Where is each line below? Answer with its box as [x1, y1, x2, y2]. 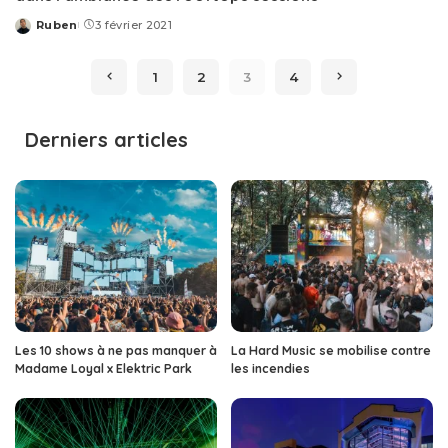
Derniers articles [25, 127, 188, 153]
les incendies [231, 360, 310, 376]
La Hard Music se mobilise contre [231, 342, 431, 358]
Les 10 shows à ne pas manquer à [15, 342, 217, 358]
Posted [14, 25, 62, 40]
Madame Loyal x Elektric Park [15, 360, 192, 376]
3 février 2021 [95, 18, 172, 33]
